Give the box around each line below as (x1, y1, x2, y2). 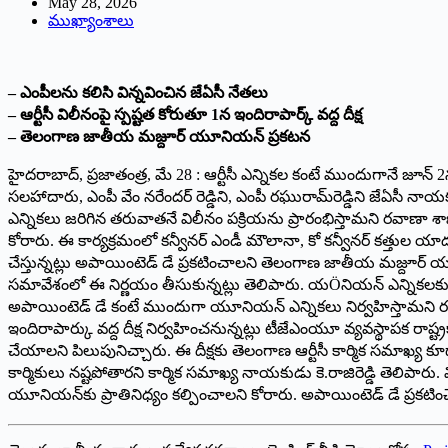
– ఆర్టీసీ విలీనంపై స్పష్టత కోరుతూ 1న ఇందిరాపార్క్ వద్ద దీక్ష (8, 106, 362, 124)
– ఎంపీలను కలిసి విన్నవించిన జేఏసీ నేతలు (8, 84, 268, 102)
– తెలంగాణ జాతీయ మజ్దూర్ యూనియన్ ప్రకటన (8, 128, 310, 146)
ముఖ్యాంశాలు (48, 12, 134, 30)
